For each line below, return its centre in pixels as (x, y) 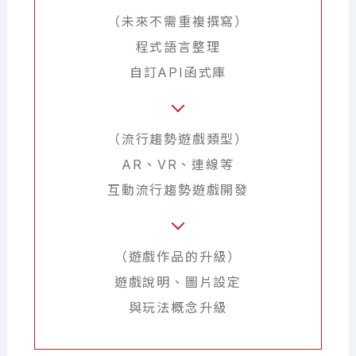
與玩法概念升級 (178, 308)
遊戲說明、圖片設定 (178, 282)
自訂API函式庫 (178, 73)
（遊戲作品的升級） (178, 257)
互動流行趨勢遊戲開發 (178, 190)
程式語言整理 (178, 47)
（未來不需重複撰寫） (178, 22)
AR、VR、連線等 (178, 165)
